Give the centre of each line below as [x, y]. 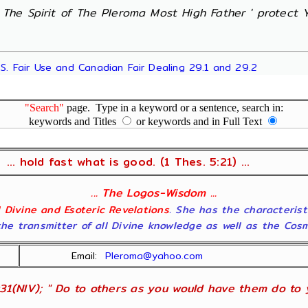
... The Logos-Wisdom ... [154, 193]
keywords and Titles [74, 121]
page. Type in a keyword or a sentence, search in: [174, 108]
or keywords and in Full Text [199, 121]
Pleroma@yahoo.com [154, 256]
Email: [89, 256]
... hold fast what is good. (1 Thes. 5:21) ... [128, 162]
